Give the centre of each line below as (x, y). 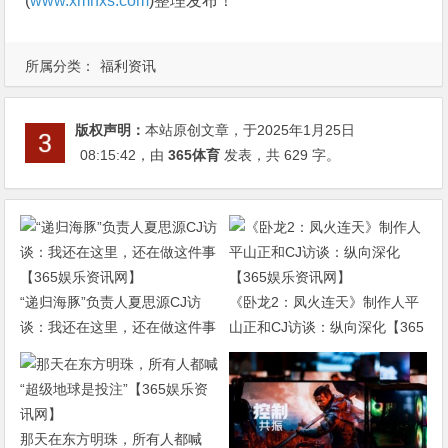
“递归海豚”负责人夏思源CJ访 (111, 302)
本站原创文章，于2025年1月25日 (250, 130)
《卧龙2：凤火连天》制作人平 (323, 302)
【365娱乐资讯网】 (81, 352)
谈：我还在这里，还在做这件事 (118, 327)
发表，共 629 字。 (280, 155)
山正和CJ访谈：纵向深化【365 (326, 327)
